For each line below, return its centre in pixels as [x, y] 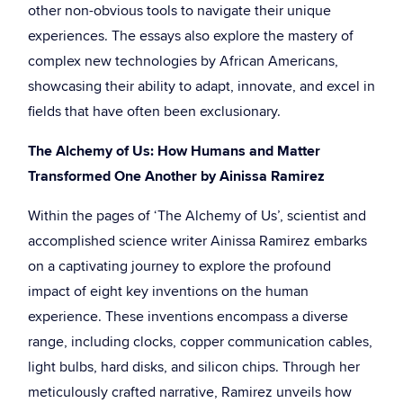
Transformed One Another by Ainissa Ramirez [176, 176]
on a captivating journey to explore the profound [179, 266]
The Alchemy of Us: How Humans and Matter [174, 151]
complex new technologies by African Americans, [183, 61]
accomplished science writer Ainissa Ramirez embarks [197, 241]
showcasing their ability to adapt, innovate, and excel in [201, 86]
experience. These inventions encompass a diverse [188, 317]
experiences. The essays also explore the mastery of [191, 36]
